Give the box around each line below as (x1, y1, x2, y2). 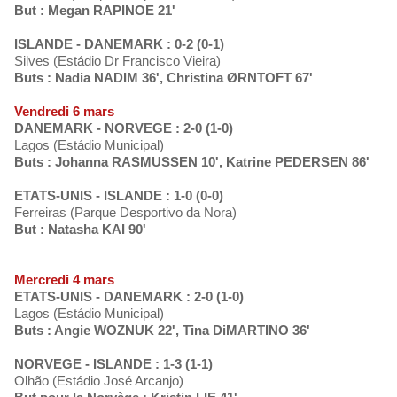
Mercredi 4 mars (14, 272, 114, 288)
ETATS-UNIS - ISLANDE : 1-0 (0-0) (14, 188, 223, 204)
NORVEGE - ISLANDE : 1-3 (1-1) (14, 356, 213, 372)
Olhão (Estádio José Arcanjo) (14, 373, 183, 389)
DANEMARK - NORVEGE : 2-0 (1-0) (14, 121, 233, 136)
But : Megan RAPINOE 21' (14, 3, 175, 19)
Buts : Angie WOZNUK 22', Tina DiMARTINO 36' (14, 323, 310, 339)
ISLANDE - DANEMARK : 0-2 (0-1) (14, 36, 224, 52)
